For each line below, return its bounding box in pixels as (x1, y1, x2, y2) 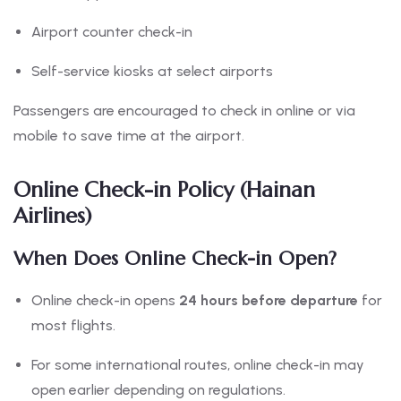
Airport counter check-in (31, 23, 192, 41)
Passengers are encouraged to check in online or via (13, 102, 355, 120)
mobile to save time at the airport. (13, 127, 244, 145)
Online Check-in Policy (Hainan (13, 176, 315, 204)
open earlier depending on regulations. (31, 381, 286, 399)
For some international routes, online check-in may (31, 356, 364, 374)
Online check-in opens (31, 292, 179, 310)
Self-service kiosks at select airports (31, 63, 273, 81)
